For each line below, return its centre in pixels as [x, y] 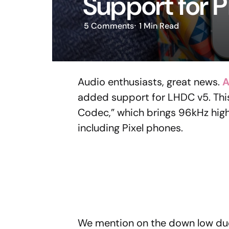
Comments [111, 26]
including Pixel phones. [130, 128]
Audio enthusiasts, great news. [150, 82]
